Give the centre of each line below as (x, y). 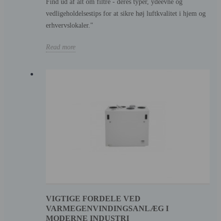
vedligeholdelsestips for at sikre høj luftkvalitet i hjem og (126, 13)
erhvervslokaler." (70, 25)
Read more (61, 47)
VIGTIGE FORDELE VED (93, 198)
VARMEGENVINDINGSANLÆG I (107, 208)
